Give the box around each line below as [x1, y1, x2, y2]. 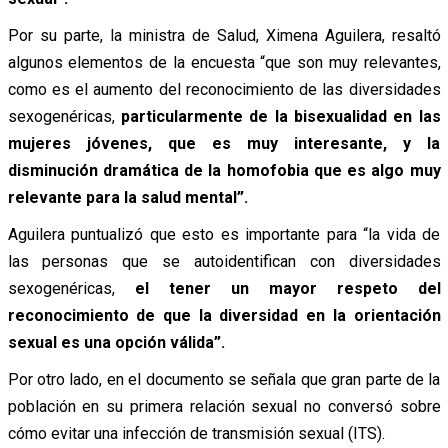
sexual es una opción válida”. [7, 332, 225, 352]
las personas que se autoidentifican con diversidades [7, 251, 441, 271]
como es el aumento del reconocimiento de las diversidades [7, 79, 441, 99]
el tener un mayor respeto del [134, 278, 441, 298]
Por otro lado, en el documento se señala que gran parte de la [7, 369, 441, 389]
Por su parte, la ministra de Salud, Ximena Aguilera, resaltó [7, 25, 441, 45]
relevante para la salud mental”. [7, 187, 248, 207]
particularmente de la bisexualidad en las [120, 106, 441, 126]
